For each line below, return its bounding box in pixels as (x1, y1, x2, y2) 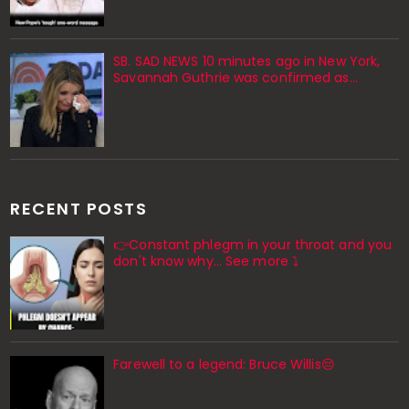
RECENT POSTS (10, 196, 148, 220)
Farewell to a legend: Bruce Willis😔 (113, 355, 335, 374)
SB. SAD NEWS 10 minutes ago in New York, (113, 52, 381, 71)
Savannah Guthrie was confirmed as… (113, 68, 358, 88)
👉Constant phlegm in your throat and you (113, 235, 393, 254)
